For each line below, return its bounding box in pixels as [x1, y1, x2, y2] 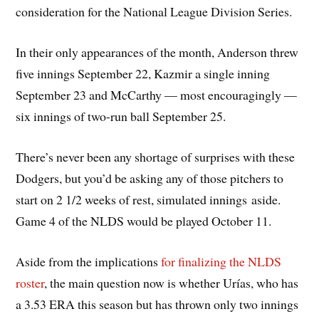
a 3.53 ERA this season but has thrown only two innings [16, 295, 299, 313]
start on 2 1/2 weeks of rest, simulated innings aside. [16, 190, 281, 208]
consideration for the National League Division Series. [16, 3, 293, 21]
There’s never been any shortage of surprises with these [16, 147, 296, 165]
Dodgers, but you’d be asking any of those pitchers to [16, 169, 284, 187]
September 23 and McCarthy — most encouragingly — [16, 86, 298, 104]
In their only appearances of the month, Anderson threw [16, 43, 299, 61]
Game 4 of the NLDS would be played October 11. [16, 211, 272, 229]
